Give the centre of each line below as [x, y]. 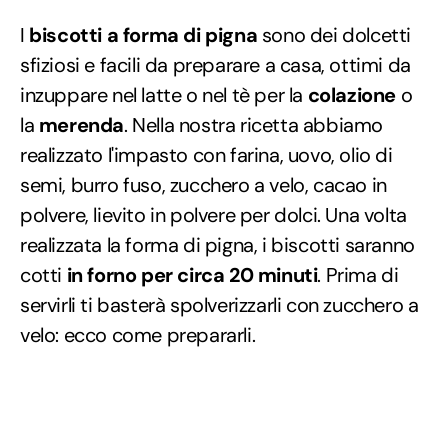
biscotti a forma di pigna [143, 35]
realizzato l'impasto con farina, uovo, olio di [206, 155]
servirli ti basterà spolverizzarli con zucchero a [219, 305]
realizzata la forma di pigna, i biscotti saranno [217, 245]
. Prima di [358, 275]
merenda [81, 125]
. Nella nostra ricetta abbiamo [254, 125]
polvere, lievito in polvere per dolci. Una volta [213, 215]
